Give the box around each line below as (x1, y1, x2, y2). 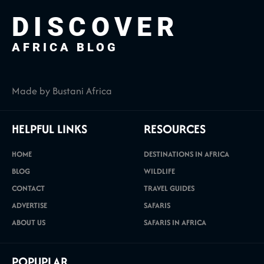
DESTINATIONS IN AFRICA (144, 148, 229, 160)
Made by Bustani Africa (12, 84, 112, 98)
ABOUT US (12, 217, 45, 229)
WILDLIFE (144, 166, 175, 177)
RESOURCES (144, 120, 206, 138)
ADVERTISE (12, 200, 47, 212)
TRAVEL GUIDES (144, 183, 194, 194)
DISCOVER (12, 11, 179, 43)
